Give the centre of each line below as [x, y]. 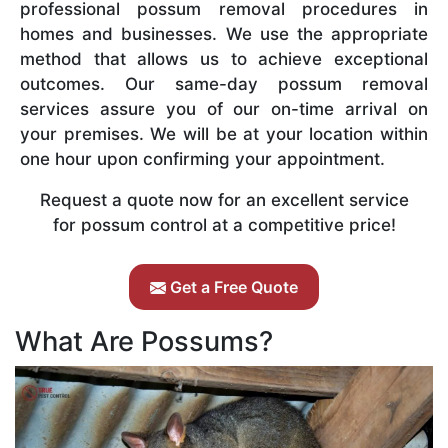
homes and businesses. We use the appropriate [224, 33]
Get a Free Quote [232, 286]
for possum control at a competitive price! [224, 224]
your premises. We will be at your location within [224, 133]
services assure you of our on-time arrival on [224, 108]
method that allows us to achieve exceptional [224, 58]
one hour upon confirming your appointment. [202, 158]
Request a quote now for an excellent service [224, 199]
